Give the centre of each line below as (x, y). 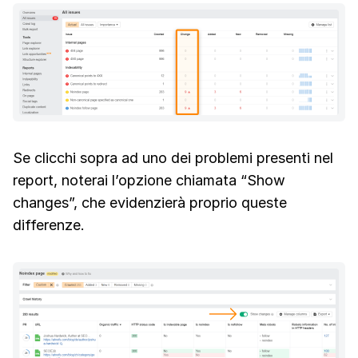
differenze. (49, 225)
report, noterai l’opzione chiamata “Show (149, 181)
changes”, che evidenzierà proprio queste (150, 203)
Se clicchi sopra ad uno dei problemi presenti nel (173, 158)
